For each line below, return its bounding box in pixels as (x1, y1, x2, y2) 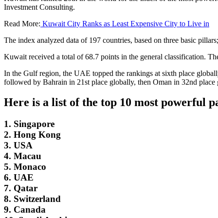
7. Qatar (4, 183, 37, 194)
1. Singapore (4, 119, 54, 129)
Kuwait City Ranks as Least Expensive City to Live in (40, 19, 209, 28)
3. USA (4, 140, 33, 151)
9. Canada (4, 204, 46, 215)
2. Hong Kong (4, 129, 61, 140)
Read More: (4, 19, 40, 28)
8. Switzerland (4, 194, 61, 204)
